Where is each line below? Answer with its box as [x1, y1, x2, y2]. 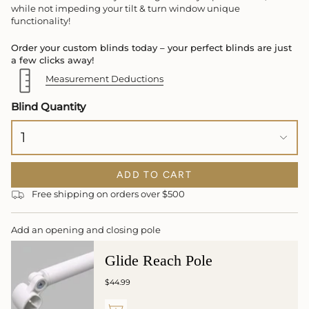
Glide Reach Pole [105, 252, 212, 270]
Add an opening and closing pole [11, 225, 161, 236]
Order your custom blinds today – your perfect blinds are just [11, 42, 292, 53]
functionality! [11, 15, 70, 26]
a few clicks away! [11, 54, 94, 66]
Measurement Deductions [46, 73, 163, 84]
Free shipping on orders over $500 [32, 189, 185, 200]
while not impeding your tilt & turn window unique [11, 3, 240, 14]
